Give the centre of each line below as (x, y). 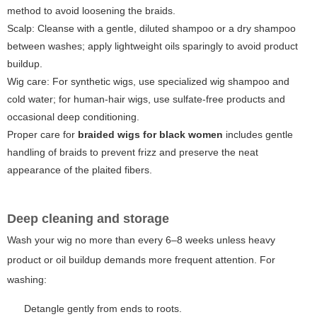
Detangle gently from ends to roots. (103, 309)
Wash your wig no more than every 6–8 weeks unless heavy (141, 240)
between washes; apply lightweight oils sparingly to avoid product (152, 46)
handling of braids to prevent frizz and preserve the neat (133, 152)
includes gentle (258, 135)
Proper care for (42, 135)
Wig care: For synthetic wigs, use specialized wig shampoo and (148, 82)
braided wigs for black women (150, 135)
